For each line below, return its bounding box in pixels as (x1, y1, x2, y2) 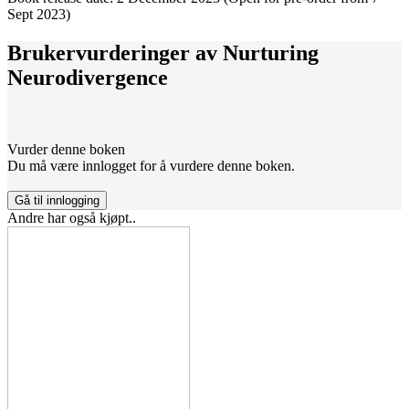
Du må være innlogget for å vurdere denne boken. (7, 158, 295, 174)
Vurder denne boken (7, 142, 125, 158)
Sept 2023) (7, 6, 70, 23)
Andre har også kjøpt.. (7, 210, 136, 226)
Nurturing (223, 41, 319, 66)
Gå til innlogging (15, 194, 100, 208)
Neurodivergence (7, 66, 168, 90)
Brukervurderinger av (7, 41, 223, 66)
